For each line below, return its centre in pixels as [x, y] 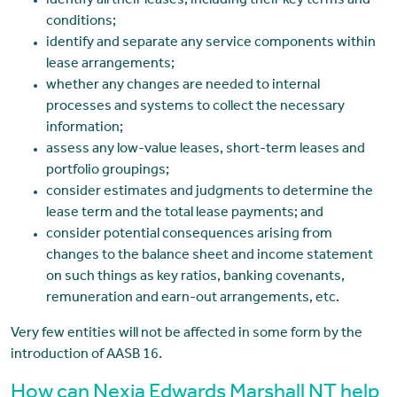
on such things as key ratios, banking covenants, [195, 278]
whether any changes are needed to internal [183, 86]
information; [84, 129]
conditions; [81, 23]
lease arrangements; [110, 65]
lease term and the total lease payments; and [184, 214]
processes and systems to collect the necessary [195, 108]
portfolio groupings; [107, 171]
